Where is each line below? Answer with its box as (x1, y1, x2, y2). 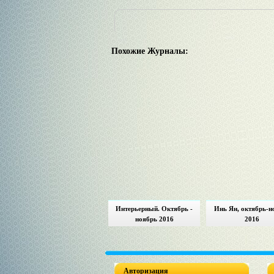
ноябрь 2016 (135, 215, 174, 223)
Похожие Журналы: (111, 46, 188, 56)
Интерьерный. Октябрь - (116, 205, 193, 212)
